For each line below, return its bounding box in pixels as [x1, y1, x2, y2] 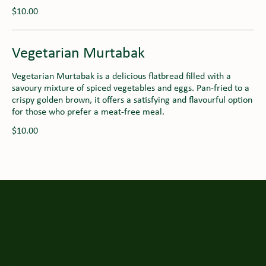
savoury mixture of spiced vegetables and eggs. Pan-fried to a [12, 83, 249, 93]
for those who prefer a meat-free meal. [12, 107, 164, 117]
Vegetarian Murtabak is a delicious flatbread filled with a [12, 71, 231, 81]
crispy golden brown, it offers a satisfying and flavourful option [12, 95, 252, 105]
